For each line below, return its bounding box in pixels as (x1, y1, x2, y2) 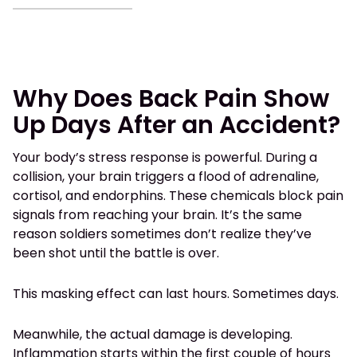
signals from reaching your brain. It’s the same (13, 206, 302, 225)
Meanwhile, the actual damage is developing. (13, 325, 292, 344)
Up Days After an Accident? (13, 108, 340, 143)
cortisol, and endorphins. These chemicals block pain (13, 186, 343, 206)
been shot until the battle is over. (13, 244, 219, 263)
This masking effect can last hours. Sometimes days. (13, 284, 339, 304)
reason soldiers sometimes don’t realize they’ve (13, 225, 312, 244)
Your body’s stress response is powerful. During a (13, 148, 317, 167)
